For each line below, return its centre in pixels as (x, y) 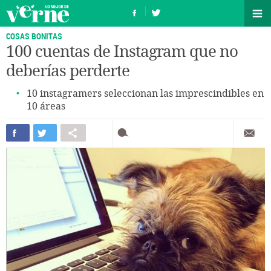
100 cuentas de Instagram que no (122, 52)
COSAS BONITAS (34, 36)
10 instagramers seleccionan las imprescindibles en (145, 93)
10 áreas (46, 106)
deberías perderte (68, 71)
